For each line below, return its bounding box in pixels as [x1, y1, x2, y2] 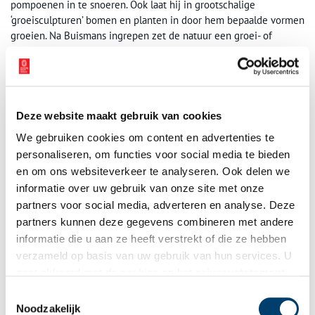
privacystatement [195, 266, 285, 279]
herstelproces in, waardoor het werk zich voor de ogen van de [11, 44, 285, 58]
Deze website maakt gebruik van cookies [16, 109, 222, 122]
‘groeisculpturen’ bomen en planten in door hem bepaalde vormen [11, 13, 304, 27]
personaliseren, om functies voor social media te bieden [16, 148, 290, 161]
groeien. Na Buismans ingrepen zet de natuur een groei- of [11, 28, 272, 42]
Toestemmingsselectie [5, 288, 109, 300]
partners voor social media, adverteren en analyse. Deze [16, 199, 295, 212]
